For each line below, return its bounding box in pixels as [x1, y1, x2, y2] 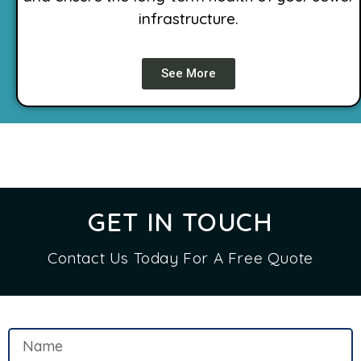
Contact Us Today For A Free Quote [48, 247, 313, 268]
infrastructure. [139, 9, 239, 29]
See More [161, 65, 216, 81]
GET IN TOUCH [88, 205, 273, 238]
